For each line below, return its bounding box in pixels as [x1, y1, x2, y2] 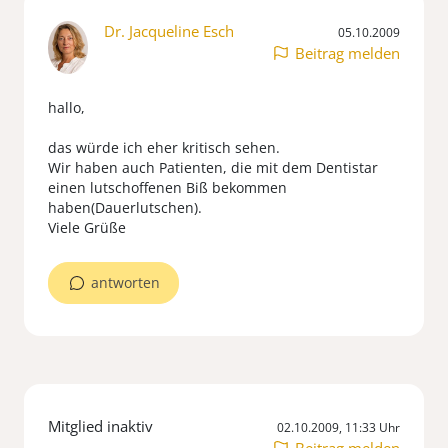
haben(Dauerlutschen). [48, 197, 202, 217]
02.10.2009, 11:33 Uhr [277, 418, 400, 436]
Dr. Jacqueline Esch [104, 21, 234, 42]
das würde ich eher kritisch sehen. [48, 137, 280, 157]
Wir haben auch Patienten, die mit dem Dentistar [48, 157, 378, 177]
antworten [91, 272, 160, 292]
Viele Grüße [48, 217, 126, 237]
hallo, [48, 97, 85, 117]
